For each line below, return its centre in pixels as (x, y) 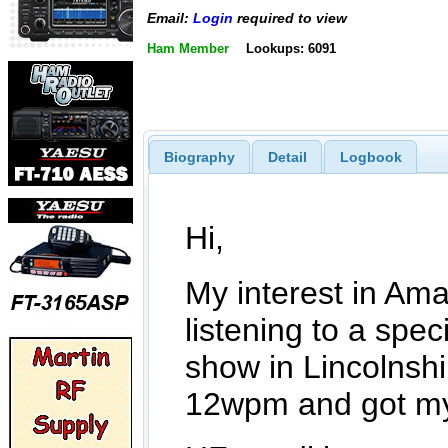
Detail (287, 156)
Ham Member (188, 48)
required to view (290, 18)
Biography (199, 156)
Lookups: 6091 (290, 48)
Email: (170, 18)
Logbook (370, 156)
